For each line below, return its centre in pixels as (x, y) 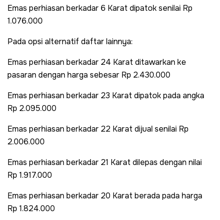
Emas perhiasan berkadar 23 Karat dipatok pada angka (106, 95)
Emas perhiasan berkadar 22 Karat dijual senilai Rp (98, 129)
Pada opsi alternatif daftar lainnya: (70, 41)
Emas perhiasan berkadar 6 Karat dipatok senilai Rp (100, 8)
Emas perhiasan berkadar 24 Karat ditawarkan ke (97, 62)
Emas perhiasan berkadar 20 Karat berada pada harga (105, 195)
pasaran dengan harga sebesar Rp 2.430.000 (89, 75)
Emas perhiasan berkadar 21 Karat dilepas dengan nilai (105, 162)
